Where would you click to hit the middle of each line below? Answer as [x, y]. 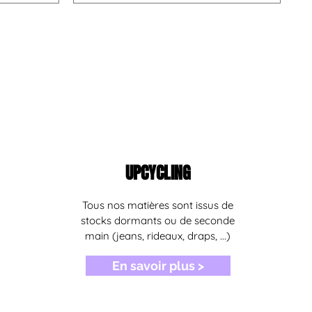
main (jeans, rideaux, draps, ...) [158, 236]
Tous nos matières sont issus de [158, 205]
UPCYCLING [158, 173]
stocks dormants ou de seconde [158, 221]
